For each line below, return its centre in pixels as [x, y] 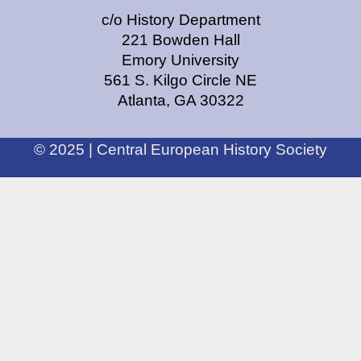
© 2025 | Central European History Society [180, 149]
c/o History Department [180, 20]
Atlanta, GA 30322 [180, 100]
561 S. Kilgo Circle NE [180, 80]
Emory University [180, 60]
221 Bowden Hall [180, 40]
